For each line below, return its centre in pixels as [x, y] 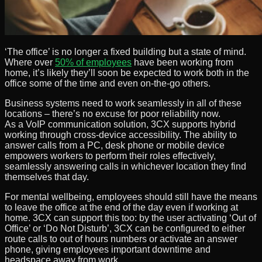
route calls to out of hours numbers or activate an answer [121, 239]
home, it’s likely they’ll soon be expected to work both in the [127, 73]
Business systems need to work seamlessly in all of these [123, 103]
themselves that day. [47, 177]
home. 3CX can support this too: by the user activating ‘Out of [130, 218]
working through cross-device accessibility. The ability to [121, 135]
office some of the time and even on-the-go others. [108, 83]
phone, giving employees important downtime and [108, 249]
